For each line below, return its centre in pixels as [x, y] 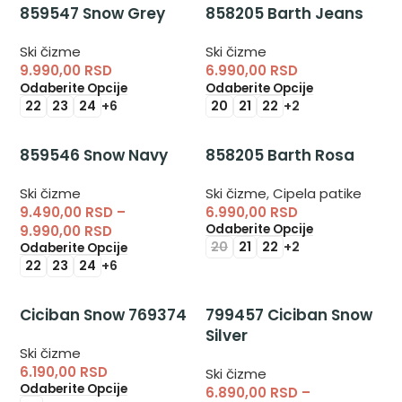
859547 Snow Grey [93, 14]
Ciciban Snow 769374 [104, 315]
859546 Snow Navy [94, 155]
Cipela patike [317, 193]
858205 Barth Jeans [284, 14]
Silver [226, 335]
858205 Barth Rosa [280, 155]
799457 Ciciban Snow [288, 315]
